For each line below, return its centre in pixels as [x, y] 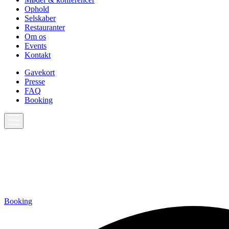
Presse [35, 82]
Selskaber [40, 18]
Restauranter [45, 28]
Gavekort [40, 73]
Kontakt [38, 55]
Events [36, 46]
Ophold [37, 9]
